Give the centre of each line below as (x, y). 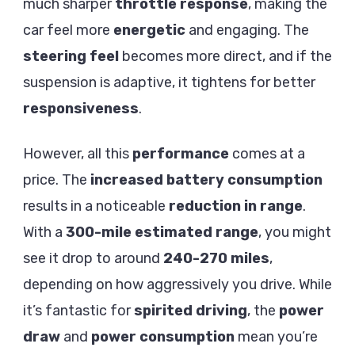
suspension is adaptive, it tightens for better (169, 83)
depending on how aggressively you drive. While (177, 285)
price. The (57, 180)
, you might (295, 233)
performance (181, 154)
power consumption (163, 337)
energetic (149, 31)
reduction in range (236, 206)
